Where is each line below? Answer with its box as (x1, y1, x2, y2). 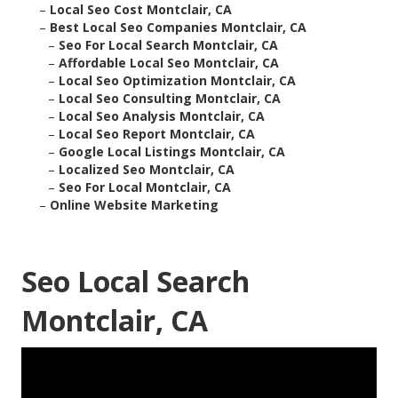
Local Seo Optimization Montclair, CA (59, 72, 296, 90)
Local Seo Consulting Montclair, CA (59, 90, 281, 107)
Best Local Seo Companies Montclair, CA (50, 19, 306, 36)
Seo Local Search (21, 262, 250, 301)
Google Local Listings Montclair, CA (59, 143, 285, 161)
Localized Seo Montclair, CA (59, 161, 235, 179)
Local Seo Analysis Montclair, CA (59, 107, 265, 125)
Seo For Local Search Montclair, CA (59, 36, 278, 54)
